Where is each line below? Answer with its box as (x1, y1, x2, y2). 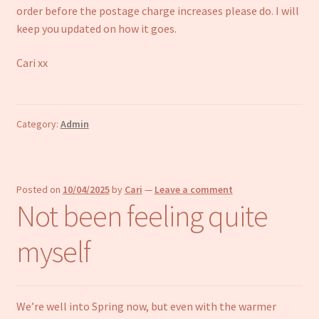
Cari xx (16, 55, 48, 70)
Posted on (16, 182, 63, 196)
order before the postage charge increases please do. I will (16, 4, 299, 19)
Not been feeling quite (16, 197, 268, 234)
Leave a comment (154, 182, 233, 196)
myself (16, 232, 90, 270)
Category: (16, 117, 61, 131)
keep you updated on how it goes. (16, 21, 177, 36)
